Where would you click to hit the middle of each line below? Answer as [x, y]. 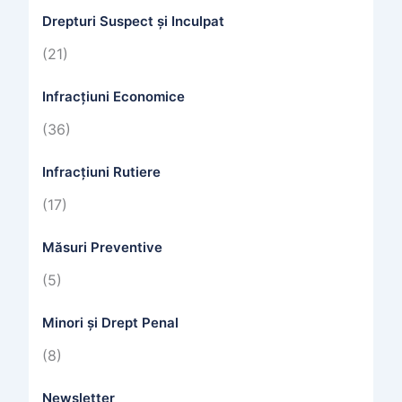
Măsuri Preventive [102, 248]
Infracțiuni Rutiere [101, 172]
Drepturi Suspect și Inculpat [133, 22]
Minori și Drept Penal [110, 323]
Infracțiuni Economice [113, 97]
